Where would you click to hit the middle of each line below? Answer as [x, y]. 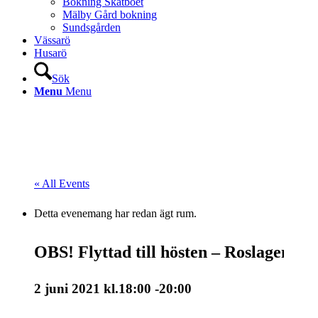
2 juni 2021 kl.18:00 [93, 288]
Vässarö [52, 40]
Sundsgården [92, 27]
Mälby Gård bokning [110, 15]
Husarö [50, 53]
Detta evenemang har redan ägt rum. [115, 213]
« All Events [62, 183]
